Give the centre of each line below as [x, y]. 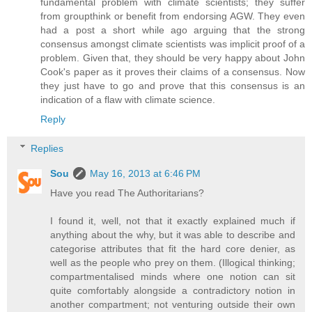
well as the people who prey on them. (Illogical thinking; [173, 262]
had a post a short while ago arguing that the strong [173, 30]
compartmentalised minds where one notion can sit [173, 276]
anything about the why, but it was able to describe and [173, 234]
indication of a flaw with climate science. [128, 100]
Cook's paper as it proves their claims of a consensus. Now [173, 72]
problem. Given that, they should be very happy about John [173, 58]
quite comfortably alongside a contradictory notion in [173, 290]
